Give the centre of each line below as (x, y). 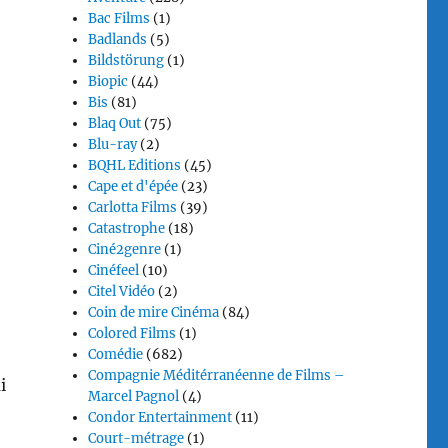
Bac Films (119, 18)
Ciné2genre (125, 249)
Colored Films (132, 333)
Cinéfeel (114, 270)
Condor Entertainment (160, 417)
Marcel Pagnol (134, 396)
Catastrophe (127, 228)
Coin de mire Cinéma (154, 312)
